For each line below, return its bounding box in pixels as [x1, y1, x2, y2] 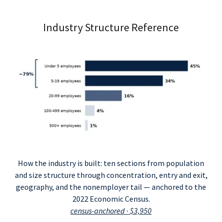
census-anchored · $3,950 [70, 206, 152, 216]
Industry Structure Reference [43, 20, 179, 34]
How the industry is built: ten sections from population [18, 158, 204, 168]
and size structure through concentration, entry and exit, [14, 170, 208, 180]
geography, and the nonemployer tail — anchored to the [16, 182, 206, 192]
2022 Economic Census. [72, 194, 150, 204]
